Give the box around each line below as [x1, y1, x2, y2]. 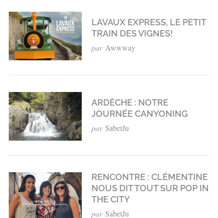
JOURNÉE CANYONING [91, 108, 188, 119]
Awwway [105, 42, 135, 53]
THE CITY [91, 194, 130, 205]
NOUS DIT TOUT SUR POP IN [91, 183, 209, 194]
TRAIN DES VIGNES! [91, 28, 173, 38]
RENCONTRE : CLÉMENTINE [91, 172, 208, 182]
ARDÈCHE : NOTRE [91, 97, 168, 108]
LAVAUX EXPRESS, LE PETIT [91, 17, 206, 27]
